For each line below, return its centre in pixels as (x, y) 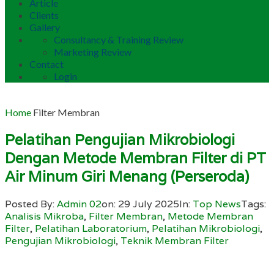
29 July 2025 (149, 204)
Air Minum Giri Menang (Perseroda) (127, 176)
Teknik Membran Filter (175, 240)
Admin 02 (79, 204)
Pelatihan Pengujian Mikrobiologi (120, 139)
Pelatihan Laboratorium (91, 228)
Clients (44, 15)
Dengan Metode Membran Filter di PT (135, 158)
